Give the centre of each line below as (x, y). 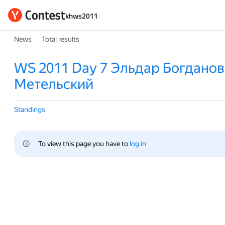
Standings (30, 109)
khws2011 (82, 16)
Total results (61, 39)
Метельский (54, 84)
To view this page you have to (84, 144)
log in (138, 144)
